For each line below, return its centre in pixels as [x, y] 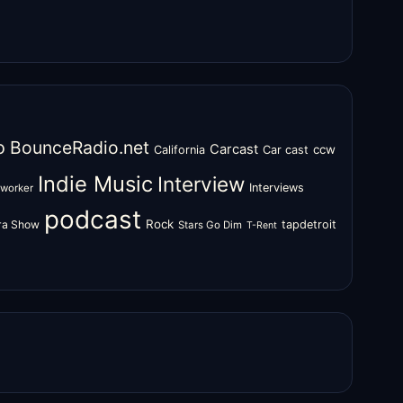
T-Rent [262, 225]
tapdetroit [309, 224]
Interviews [277, 188]
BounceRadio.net [80, 148]
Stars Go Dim [210, 225]
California [179, 150]
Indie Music [95, 184]
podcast [93, 219]
